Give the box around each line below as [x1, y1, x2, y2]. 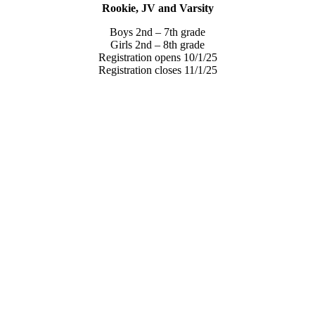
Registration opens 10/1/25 [98, 51, 217, 63]
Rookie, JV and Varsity [101, 1, 214, 14]
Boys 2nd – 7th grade [110, 25, 205, 38]
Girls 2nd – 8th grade [110, 38, 205, 51]
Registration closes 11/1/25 [98, 63, 217, 76]
